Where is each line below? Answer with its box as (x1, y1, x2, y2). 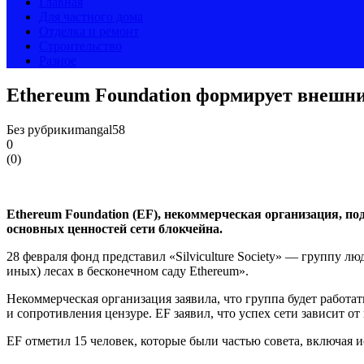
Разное (39, 54, 76, 67)
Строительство (39, 39, 122, 53)
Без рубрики (6, 122, 75, 136)
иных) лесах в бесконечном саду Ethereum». (6, 263, 249, 278)
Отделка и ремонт (39, 24, 139, 38)
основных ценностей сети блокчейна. (6, 221, 223, 236)
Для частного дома (39, 10, 143, 24)
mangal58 (75, 122, 125, 136)
